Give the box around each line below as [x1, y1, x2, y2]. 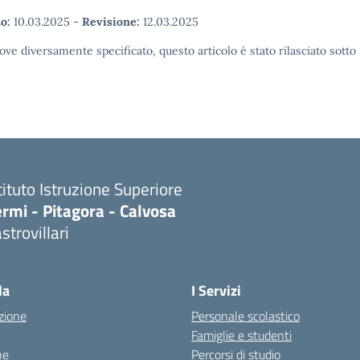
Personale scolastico [191, 306, 300, 325]
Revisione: [82, 14, 140, 29]
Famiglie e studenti [191, 325, 292, 345]
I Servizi [191, 280, 241, 301]
